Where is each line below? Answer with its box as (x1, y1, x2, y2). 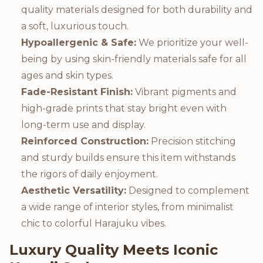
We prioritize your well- (136, 36, 248, 48)
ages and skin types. (21, 69, 113, 81)
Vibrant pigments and (133, 86, 237, 97)
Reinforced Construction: (21, 135, 149, 147)
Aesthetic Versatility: (21, 184, 126, 196)
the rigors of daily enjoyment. (21, 168, 158, 180)
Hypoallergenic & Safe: (21, 36, 136, 48)
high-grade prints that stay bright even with (21, 102, 227, 114)
